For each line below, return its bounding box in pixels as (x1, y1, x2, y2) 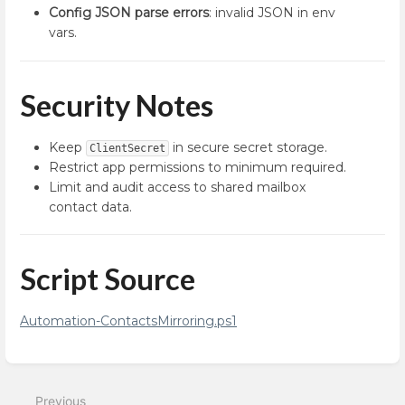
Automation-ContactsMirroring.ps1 (20, 313, 237, 330)
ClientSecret (89, 141, 165, 155)
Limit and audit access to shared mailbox (49, 178, 306, 195)
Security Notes (20, 87, 213, 123)
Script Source (20, 261, 195, 297)
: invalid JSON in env (209, 5, 335, 22)
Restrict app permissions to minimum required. (49, 158, 346, 175)
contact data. (49, 198, 132, 215)
